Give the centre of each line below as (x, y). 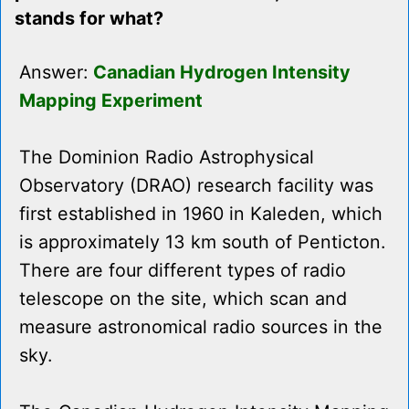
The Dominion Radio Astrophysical (167, 157)
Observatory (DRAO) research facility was (196, 186)
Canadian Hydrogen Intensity (222, 73)
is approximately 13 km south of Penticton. (202, 242)
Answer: (56, 73)
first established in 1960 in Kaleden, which (201, 214)
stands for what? (89, 19)
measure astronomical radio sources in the (201, 327)
